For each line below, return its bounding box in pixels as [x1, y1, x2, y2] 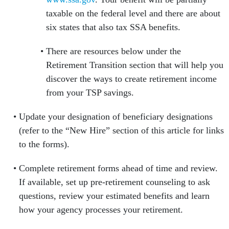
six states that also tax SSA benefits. [46, 22, 186, 33]
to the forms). [18, 139, 72, 150]
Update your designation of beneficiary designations [18, 111, 213, 122]
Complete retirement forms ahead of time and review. [18, 163, 218, 174]
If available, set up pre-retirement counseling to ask [18, 177, 210, 188]
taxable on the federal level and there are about [46, 8, 220, 19]
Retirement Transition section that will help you [46, 60, 223, 71]
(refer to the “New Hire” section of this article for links [18, 125, 224, 136]
